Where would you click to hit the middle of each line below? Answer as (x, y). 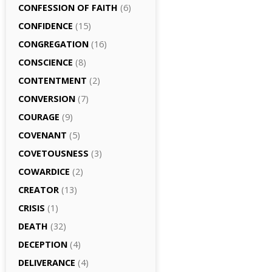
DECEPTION (43, 244)
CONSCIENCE (46, 62)
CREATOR (39, 190)
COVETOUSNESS (53, 153)
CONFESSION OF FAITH (68, 8)
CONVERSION (47, 99)
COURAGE (39, 117)
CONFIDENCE (46, 26)
